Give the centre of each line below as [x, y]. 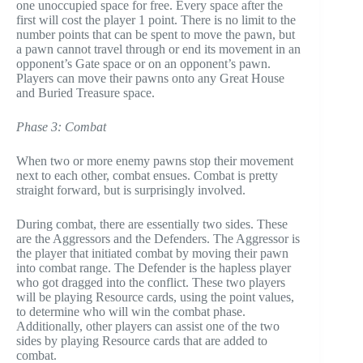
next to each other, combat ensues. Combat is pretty [147, 176]
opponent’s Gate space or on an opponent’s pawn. [143, 64]
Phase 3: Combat [61, 127]
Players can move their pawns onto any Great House [150, 79]
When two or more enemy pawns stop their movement [155, 161]
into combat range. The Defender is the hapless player [154, 268]
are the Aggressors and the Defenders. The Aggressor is [158, 239]
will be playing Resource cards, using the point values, [155, 297]
